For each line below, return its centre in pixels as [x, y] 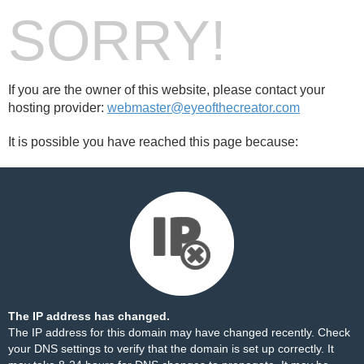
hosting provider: [58, 108]
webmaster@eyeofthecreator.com [204, 108]
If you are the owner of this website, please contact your [167, 90]
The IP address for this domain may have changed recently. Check [179, 332]
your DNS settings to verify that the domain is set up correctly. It [171, 349]
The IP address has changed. [89, 316]
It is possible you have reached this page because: [153, 142]
